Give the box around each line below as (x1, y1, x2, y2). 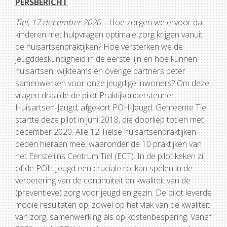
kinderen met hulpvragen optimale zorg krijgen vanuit (15, 29, 203, 40)
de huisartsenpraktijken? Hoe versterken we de (15, 41, 183, 52)
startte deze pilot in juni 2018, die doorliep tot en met (15, 114, 204, 125)
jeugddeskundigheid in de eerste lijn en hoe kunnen (15, 53, 197, 64)
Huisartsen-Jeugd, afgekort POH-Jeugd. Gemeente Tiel (15, 102, 208, 113)
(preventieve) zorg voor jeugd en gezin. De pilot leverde (15, 187, 212, 198)
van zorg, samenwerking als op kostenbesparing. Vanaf (15, 211, 211, 222)
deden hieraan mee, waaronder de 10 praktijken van (15, 138, 202, 149)
